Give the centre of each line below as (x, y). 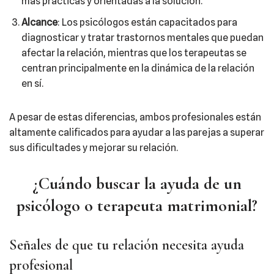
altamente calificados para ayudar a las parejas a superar (137, 132)
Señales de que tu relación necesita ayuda (127, 245)
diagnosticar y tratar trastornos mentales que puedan (143, 38)
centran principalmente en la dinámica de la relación (138, 68)
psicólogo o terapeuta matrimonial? (137, 206)
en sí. (32, 83)
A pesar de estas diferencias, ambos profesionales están (135, 117)
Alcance (39, 22)
